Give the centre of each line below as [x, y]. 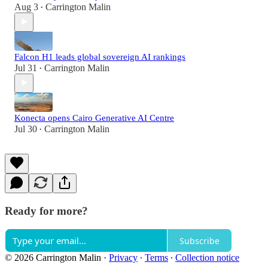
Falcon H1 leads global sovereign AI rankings [100, 57]
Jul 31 [26, 68]
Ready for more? [46, 211]
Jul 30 [26, 129]
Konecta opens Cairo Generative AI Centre [94, 118]
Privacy [123, 258]
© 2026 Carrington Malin [53, 258]
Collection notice [207, 258]
